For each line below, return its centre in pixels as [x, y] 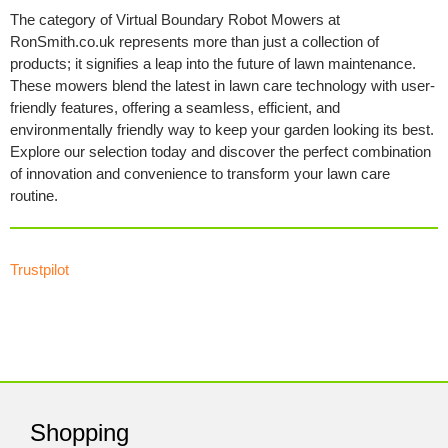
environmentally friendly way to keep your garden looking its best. [221, 130]
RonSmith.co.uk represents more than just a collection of [194, 42]
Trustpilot [39, 270]
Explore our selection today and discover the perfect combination [220, 152]
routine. [33, 196]
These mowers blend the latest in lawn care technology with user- [222, 86]
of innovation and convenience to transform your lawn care [199, 174]
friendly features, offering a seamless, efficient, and [174, 108]
